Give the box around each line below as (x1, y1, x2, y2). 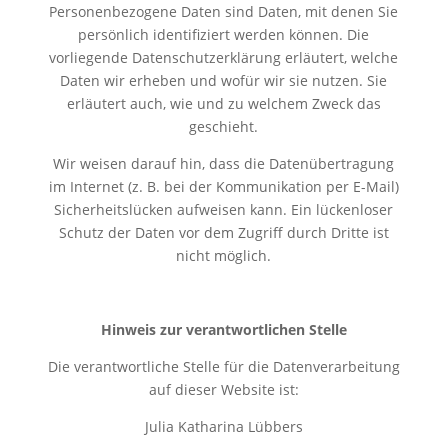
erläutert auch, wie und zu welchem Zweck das (66, 93, 381, 113)
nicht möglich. (176, 245, 272, 265)
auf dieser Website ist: (148, 379, 299, 399)
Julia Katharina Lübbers (144, 416, 303, 436)
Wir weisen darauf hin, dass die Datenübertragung (53, 153, 395, 173)
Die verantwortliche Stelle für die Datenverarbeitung (47, 356, 400, 376)
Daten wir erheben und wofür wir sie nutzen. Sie (60, 70, 388, 90)
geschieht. (189, 116, 259, 136)
